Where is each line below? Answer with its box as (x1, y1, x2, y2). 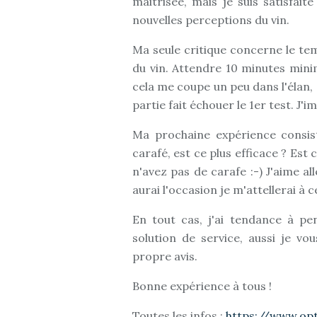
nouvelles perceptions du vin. (132, 13, 289, 27)
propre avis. (132, 249, 197, 263)
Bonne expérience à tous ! (132, 279, 272, 293)
